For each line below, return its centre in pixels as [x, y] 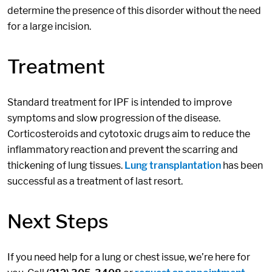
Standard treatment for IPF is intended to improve [120, 102]
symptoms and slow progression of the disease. [114, 118]
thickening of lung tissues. [66, 165]
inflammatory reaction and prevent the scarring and [123, 150]
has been [242, 165]
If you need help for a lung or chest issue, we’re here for [129, 257]
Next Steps [58, 221]
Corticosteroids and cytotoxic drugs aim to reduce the [129, 134]
